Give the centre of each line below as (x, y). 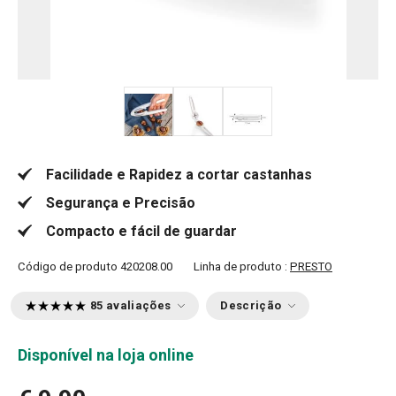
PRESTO (311, 267)
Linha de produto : (242, 267)
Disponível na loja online (106, 355)
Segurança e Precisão (121, 203)
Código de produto (68, 267)
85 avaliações (131, 305)
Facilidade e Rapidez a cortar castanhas (179, 175)
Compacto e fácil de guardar (141, 231)
